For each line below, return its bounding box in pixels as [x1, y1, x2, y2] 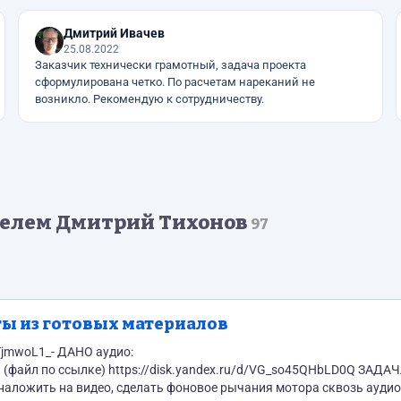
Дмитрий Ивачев [64, 26, 166, 40]
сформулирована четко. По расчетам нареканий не [35, 75, 316, 89]
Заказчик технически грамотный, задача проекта [35, 58, 307, 72]
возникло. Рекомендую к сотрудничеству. [35, 92, 265, 106]
